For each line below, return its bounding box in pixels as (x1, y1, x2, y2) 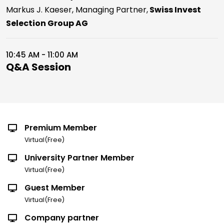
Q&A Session (6, 59, 71, 74)
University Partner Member (24, 151, 134, 163)
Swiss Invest (148, 3, 201, 15)
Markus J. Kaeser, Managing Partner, (6, 3, 148, 15)
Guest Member (24, 181, 85, 193)
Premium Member (24, 121, 97, 133)
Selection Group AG (6, 17, 88, 29)
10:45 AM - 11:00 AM (6, 49, 78, 60)
